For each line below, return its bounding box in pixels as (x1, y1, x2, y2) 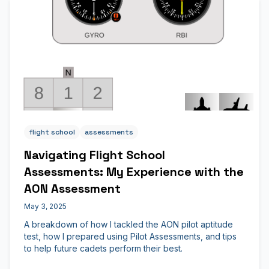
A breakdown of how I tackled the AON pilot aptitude (24, 219, 233, 229)
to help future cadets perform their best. (24, 243, 183, 253)
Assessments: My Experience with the (24, 164, 244, 180)
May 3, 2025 (24, 202, 67, 211)
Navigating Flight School (24, 147, 165, 163)
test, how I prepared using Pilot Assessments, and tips (24, 231, 237, 241)
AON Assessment (24, 181, 121, 196)
